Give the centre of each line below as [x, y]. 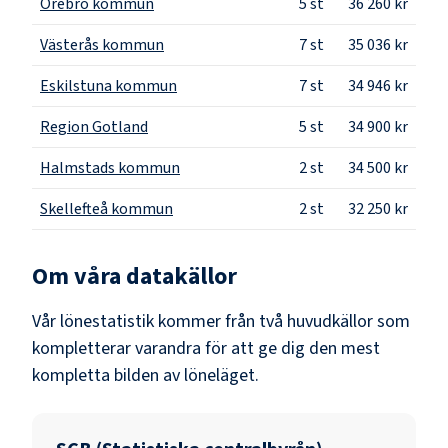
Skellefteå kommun [106, 208]
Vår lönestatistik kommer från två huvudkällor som [221, 321]
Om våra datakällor [134, 276]
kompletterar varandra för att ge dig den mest [206, 348]
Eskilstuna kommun [108, 85]
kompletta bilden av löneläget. [145, 375]
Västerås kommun [102, 44]
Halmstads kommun [110, 167]
